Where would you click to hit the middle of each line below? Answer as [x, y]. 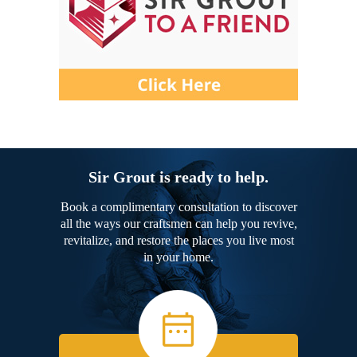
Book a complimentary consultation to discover [178, 206]
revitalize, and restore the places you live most [178, 240]
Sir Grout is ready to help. [178, 177]
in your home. [178, 257]
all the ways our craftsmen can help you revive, [178, 223]
